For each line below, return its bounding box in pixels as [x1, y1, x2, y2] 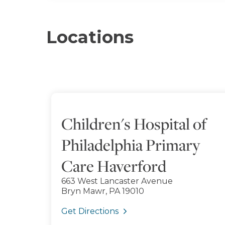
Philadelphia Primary [61, 134, 200, 155]
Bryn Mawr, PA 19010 [61, 186, 144, 196]
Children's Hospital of [61, 113, 206, 134]
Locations [46, 27, 134, 48]
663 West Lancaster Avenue [61, 176, 173, 186]
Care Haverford [61, 155, 166, 176]
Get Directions [61, 206, 119, 216]
